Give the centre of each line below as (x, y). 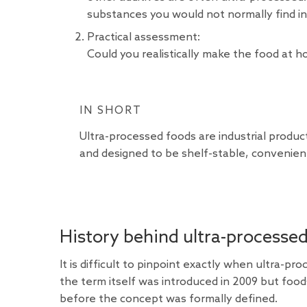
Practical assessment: (144, 37)
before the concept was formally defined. (169, 299)
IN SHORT (110, 111)
